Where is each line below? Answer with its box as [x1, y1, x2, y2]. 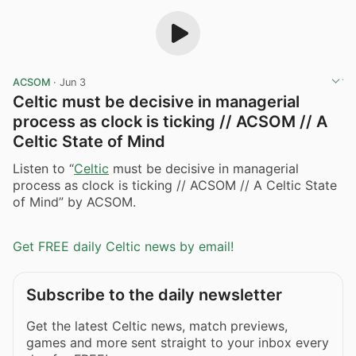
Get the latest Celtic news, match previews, [26, 318, 288, 335]
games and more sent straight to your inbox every [26, 335, 329, 351]
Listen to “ [13, 160, 74, 176]
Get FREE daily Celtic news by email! [13, 238, 234, 255]
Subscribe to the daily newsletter [26, 285, 282, 305]
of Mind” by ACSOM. [13, 193, 136, 210]
